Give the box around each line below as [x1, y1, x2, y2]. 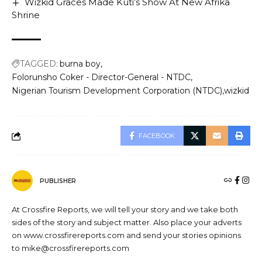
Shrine [12, 9, 40, 21]
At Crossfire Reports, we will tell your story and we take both [12, 205, 238, 215]
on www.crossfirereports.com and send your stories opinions [12, 230, 241, 240]
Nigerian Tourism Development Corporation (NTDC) [12, 85, 222, 96]
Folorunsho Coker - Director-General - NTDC [12, 72, 191, 83]
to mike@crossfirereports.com [12, 243, 129, 253]
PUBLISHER [40, 177, 76, 185]
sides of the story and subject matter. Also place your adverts [12, 218, 242, 227]
